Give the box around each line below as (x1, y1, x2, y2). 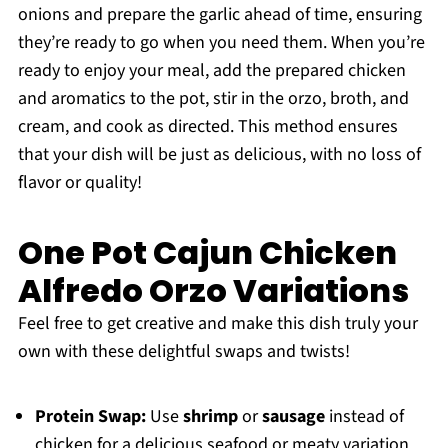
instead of (324, 404, 404, 430)
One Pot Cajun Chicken (17, 230, 397, 276)
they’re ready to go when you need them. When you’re (17, 30, 425, 56)
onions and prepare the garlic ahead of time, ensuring (17, 2, 422, 28)
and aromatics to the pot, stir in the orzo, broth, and (17, 86, 409, 112)
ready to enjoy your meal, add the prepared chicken (17, 58, 406, 84)
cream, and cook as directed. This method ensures (17, 114, 398, 140)
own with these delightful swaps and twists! (17, 339, 350, 365)
